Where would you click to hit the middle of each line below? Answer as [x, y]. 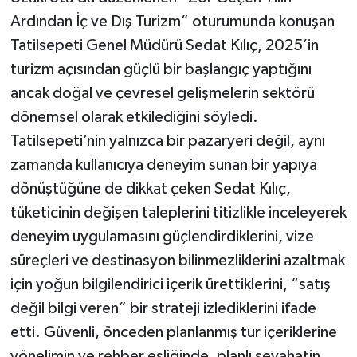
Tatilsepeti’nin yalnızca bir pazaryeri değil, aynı [167, 141]
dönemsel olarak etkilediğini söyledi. [134, 118]
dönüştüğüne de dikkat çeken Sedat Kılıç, [150, 189]
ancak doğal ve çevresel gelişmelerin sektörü [162, 94]
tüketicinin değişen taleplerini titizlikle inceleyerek [178, 213]
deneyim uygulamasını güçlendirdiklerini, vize [162, 237]
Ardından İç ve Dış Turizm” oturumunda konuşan [172, 22]
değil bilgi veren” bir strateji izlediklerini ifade [163, 309]
